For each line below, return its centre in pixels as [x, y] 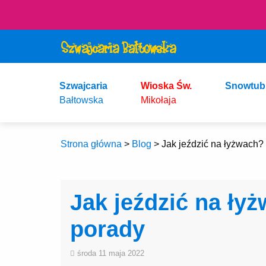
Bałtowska [81, 100]
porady [107, 229]
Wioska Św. [166, 85]
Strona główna [91, 144]
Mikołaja [159, 100]
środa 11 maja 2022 [110, 253]
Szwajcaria [83, 85]
